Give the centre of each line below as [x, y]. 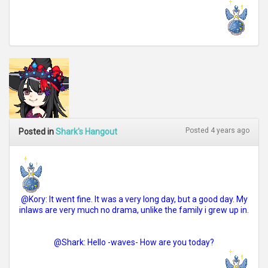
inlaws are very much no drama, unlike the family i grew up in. [134, 210]
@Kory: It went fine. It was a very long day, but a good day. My [134, 199]
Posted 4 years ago [217, 130]
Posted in [37, 132]
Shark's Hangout [86, 132]
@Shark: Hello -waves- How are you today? [134, 242]
